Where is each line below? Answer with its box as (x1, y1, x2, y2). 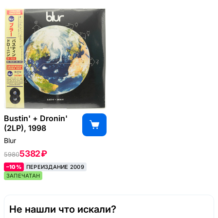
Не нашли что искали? (9, 203, 116, 215)
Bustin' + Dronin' (4, 113, 68, 123)
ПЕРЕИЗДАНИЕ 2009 (26, 163, 84, 170)
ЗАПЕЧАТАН (6, 172, 40, 179)
